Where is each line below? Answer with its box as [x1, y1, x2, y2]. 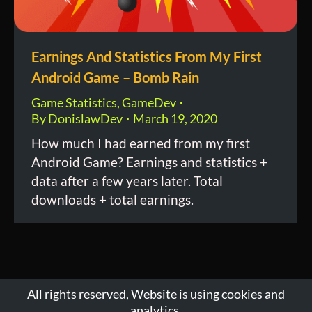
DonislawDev [48, 111, 123, 126]
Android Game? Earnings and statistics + [31, 154, 267, 170]
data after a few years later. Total [31, 173, 223, 189]
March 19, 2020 [133, 111, 217, 126]
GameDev [122, 95, 176, 110]
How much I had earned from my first [31, 135, 250, 151]
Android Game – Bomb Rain [31, 69, 199, 86]
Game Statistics [31, 95, 117, 110]
